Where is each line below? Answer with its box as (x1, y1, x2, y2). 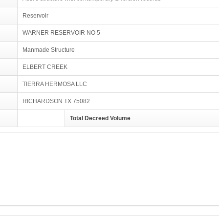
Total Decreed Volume (70, 115, 131, 122)
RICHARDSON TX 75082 (22, 98, 90, 105)
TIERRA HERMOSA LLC (22, 81, 87, 88)
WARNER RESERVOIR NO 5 (22, 29, 100, 36)
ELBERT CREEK (22, 64, 67, 70)
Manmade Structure (22, 46, 75, 53)
